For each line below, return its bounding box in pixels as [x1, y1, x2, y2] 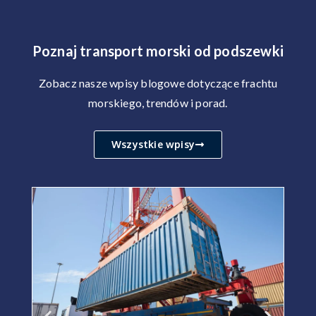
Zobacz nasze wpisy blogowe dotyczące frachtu [38, 76, 278, 90]
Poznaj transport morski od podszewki [32, 42, 284, 60]
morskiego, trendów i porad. [88, 96, 228, 110]
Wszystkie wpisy [111, 138, 195, 151]
